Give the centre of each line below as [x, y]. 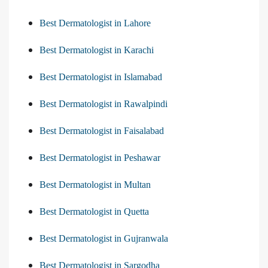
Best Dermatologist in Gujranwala [104, 238]
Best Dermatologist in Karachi [97, 50]
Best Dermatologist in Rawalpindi [103, 103]
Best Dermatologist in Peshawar [100, 157]
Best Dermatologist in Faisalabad [102, 130]
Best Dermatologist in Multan [95, 184]
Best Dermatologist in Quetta [94, 211]
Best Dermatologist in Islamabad [101, 77]
